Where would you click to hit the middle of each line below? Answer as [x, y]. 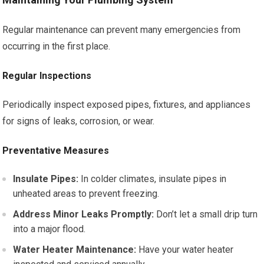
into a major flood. [49, 229]
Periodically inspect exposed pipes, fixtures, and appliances [127, 105]
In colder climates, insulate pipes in [153, 179]
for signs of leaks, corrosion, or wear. [79, 121]
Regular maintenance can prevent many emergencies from [122, 30]
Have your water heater [185, 250]
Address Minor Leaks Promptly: [84, 214]
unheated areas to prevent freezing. [86, 194]
